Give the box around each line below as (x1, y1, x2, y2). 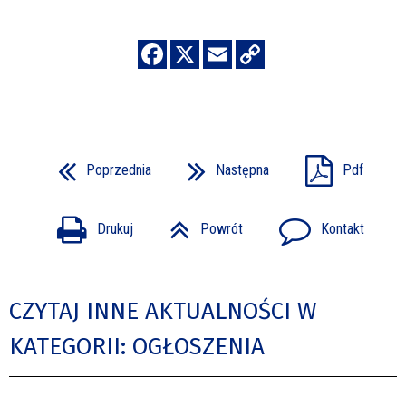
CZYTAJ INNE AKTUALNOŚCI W (9, 296, 316, 325)
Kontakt (320, 220, 364, 238)
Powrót (199, 220, 243, 238)
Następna (215, 161, 269, 179)
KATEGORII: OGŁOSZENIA (9, 332, 265, 361)
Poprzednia (85, 161, 151, 179)
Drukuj (96, 220, 133, 238)
